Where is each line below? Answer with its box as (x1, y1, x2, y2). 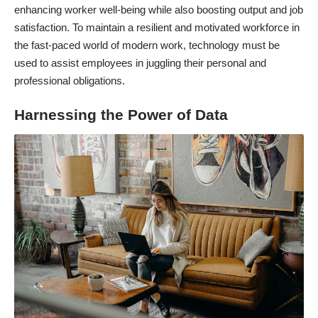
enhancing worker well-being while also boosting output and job (14, 3, 303, 16)
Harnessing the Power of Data (14, 106, 228, 124)
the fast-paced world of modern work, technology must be (14, 38, 280, 51)
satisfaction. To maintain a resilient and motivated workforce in (14, 21, 300, 33)
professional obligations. (14, 74, 125, 87)
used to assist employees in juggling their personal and (14, 56, 266, 69)
